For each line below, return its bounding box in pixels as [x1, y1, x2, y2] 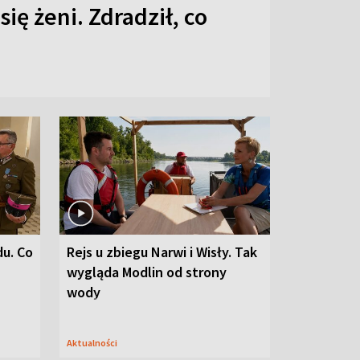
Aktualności [72, 337, 117, 350]
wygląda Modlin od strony [67, 263, 227, 282]
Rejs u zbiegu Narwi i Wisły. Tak [67, 243, 257, 262]
